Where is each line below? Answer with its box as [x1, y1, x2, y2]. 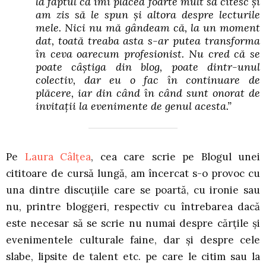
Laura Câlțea [24, 150, 91, 164]
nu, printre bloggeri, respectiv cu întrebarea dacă [6, 200, 260, 214]
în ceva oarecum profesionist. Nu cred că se [36, 47, 260, 61]
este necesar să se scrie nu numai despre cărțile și [6, 217, 260, 230]
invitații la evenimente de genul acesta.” [36, 99, 232, 113]
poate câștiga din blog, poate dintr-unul [36, 60, 260, 74]
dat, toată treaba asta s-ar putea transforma [36, 34, 260, 48]
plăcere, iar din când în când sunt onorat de [36, 86, 260, 100]
